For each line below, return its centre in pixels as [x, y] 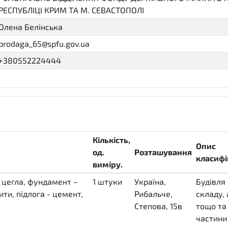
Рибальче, [153, 194]
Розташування [163, 152]
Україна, [150, 181]
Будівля [211, 181]
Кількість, [111, 140]
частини [211, 218]
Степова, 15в [158, 206]
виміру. [108, 164]
